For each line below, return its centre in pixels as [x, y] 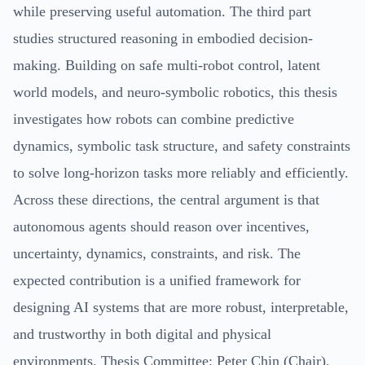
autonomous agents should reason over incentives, [161, 226]
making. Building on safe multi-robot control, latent [167, 65]
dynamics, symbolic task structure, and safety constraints [182, 145]
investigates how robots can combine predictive [154, 119]
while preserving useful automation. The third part [162, 11]
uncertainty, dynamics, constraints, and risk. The [157, 253]
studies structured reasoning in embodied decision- [163, 38]
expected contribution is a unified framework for [157, 280]
